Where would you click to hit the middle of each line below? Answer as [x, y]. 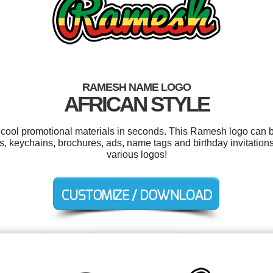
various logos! [136, 154]
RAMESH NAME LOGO [136, 87]
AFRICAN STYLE [136, 104]
